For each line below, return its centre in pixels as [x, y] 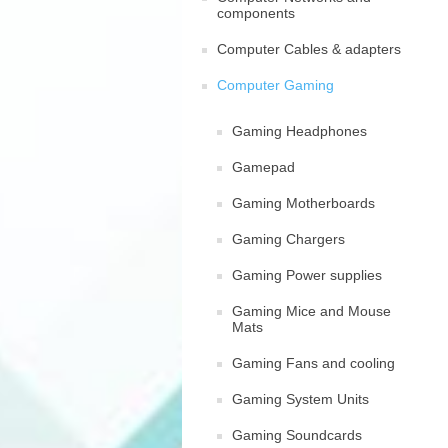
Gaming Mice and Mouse [311, 311]
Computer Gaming [275, 85]
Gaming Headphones [299, 131]
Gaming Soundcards [297, 435]
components [256, 13]
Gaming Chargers [288, 239]
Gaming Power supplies [307, 275]
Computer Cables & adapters [309, 49]
